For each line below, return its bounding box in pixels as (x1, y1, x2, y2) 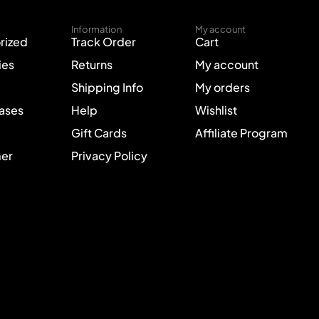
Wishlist (194, 103, 237, 117)
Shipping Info (70, 80, 143, 95)
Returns (70, 57, 113, 72)
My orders (194, 80, 250, 95)
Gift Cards (70, 125, 127, 140)
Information (70, 23, 122, 35)
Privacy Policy (70, 148, 147, 163)
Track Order (70, 34, 136, 49)
